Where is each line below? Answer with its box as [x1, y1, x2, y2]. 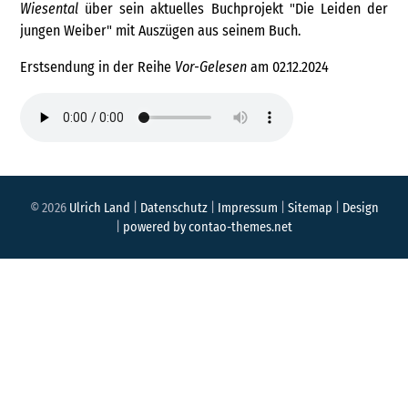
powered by [123, 219, 189, 235]
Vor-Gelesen [175, 58, 248, 76]
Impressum [217, 199, 278, 216]
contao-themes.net [189, 219, 292, 235]
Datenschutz [139, 199, 208, 216]
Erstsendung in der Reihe [20, 58, 176, 76]
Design [342, 199, 379, 216]
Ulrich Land [68, 199, 130, 216]
